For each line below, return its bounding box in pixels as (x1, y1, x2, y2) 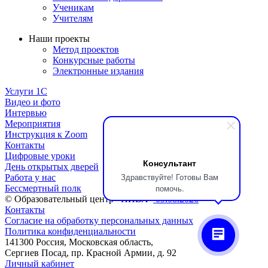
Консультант (143, 157, 196, 169)
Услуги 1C (5, 86, 47, 97)
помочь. (155, 182, 184, 194)
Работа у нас (5, 172, 56, 183)
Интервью (5, 108, 47, 118)
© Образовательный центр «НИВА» (5, 194, 153, 205)
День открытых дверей (5, 162, 99, 172)
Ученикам (53, 2, 94, 13)
